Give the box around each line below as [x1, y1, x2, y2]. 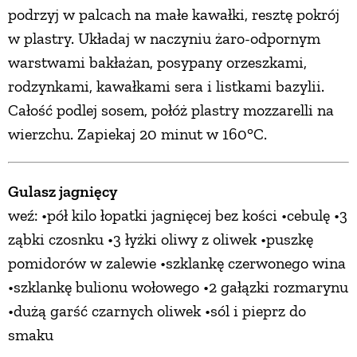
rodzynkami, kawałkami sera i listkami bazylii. [8, 76, 324, 96]
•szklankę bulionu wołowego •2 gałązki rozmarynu [8, 277, 348, 297]
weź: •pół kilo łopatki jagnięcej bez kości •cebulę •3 [8, 206, 347, 226]
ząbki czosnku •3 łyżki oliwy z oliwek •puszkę [8, 229, 313, 249]
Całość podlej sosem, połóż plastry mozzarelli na [8, 100, 334, 120]
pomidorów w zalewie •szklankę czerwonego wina [8, 253, 346, 273]
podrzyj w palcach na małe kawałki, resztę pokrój [8, 5, 339, 25]
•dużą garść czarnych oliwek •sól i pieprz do [8, 301, 306, 321]
